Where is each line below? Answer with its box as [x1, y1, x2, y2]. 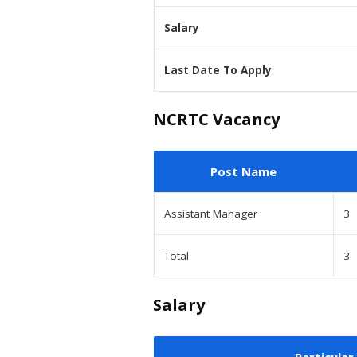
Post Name [210, 163, 277, 179]
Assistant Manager [164, 206, 257, 221]
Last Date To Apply [164, 62, 272, 77]
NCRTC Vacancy [153, 108, 280, 130]
